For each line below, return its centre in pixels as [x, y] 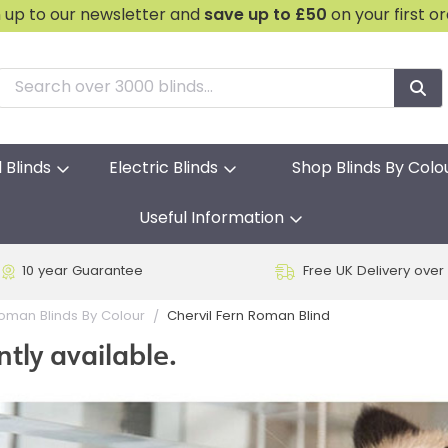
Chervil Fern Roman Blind [248, 317]
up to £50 [288, 16]
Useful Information [211, 219]
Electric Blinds [163, 169]
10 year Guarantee [82, 272]
